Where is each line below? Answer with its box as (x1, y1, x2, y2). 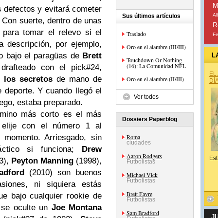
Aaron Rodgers (127, 152, 162, 160)
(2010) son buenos (24, 167, 102, 177)
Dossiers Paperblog (122, 116, 177, 123)
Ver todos (134, 93, 159, 100)
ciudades (127, 139, 151, 146)
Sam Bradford (127, 209, 159, 217)
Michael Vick (127, 171, 158, 179)
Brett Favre (127, 190, 152, 198)
